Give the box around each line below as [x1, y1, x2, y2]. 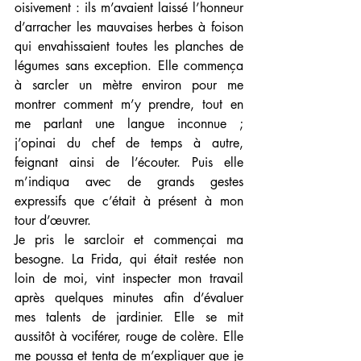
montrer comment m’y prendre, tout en [15, 96, 243, 114]
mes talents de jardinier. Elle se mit [15, 309, 243, 326]
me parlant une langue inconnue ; [15, 115, 243, 133]
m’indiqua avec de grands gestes [15, 173, 243, 191]
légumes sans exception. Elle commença [15, 57, 243, 75]
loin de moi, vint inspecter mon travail [15, 270, 243, 288]
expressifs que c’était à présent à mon [15, 193, 243, 210]
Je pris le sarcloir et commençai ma [15, 231, 243, 249]
